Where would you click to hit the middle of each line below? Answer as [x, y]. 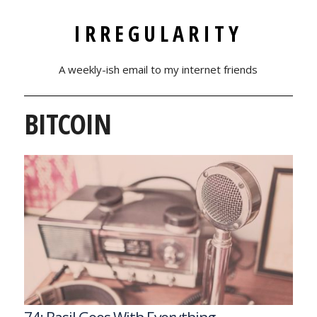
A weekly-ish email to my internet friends [158, 69]
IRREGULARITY [158, 34]
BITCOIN [67, 123]
